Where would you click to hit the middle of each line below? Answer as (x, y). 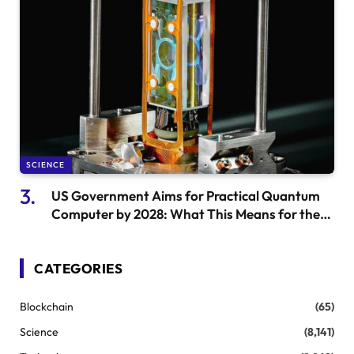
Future (71, 232)
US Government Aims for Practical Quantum (186, 195)
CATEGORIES (79, 268)
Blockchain (47, 306)
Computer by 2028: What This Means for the (186, 213)
